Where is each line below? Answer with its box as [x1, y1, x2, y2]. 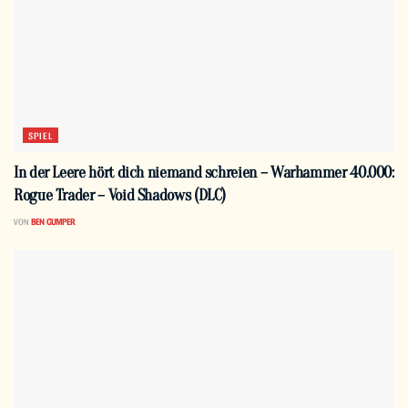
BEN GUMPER [31, 216, 75, 228]
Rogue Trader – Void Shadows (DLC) [14, 186, 227, 206]
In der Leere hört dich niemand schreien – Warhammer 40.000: [14, 163, 394, 183]
